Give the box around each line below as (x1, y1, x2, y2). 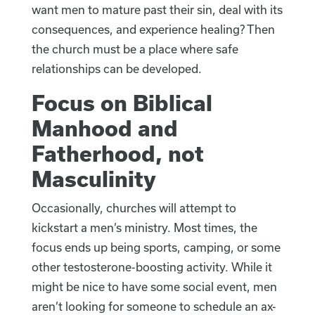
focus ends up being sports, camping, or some (31, 240, 281, 255)
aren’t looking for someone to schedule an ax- (31, 300, 276, 314)
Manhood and (31, 115, 178, 141)
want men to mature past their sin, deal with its (31, 3, 283, 17)
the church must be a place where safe (31, 42, 238, 56)
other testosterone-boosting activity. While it (31, 260, 272, 274)
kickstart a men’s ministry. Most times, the (31, 221, 257, 235)
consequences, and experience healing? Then (31, 22, 275, 37)
